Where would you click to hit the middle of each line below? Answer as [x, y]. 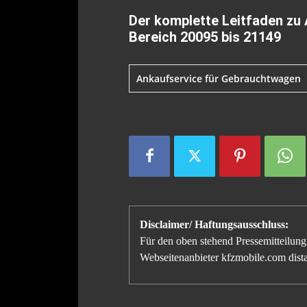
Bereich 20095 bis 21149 [205, 37]
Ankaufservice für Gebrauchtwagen [219, 78]
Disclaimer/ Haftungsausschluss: [214, 224]
